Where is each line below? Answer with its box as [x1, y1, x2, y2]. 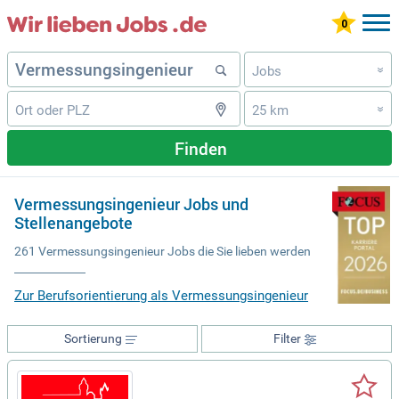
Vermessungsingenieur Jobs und [14, 193, 248, 215]
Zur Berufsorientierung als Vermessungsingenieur [14, 288, 308, 305]
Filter [273, 331, 301, 346]
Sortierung [63, 331, 122, 346]
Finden [174, 136, 227, 159]
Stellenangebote [14, 212, 133, 233]
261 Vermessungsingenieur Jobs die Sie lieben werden [14, 244, 311, 259]
